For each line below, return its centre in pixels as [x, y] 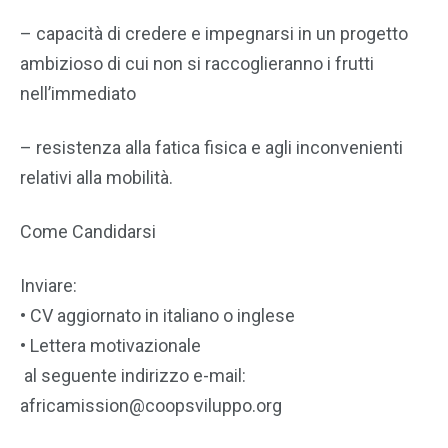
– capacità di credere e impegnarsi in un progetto [214, 33]
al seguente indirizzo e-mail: [133, 375]
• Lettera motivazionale [110, 345]
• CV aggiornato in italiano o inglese [157, 315]
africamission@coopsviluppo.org [151, 405]
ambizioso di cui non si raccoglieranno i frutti [197, 63]
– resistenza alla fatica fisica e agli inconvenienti [211, 147]
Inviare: [48, 285]
